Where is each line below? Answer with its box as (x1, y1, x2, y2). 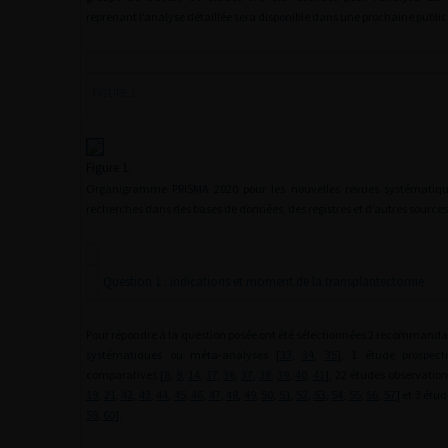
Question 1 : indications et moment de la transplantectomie (103, 273, 424, 290)
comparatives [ (86, 367, 164, 382)
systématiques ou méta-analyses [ (86, 347, 280, 362)
